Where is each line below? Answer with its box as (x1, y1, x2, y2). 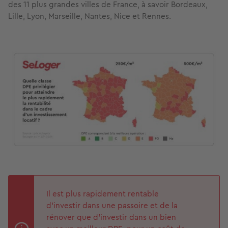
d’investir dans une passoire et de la (46, 199, 178, 212)
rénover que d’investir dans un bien (46, 211, 176, 223)
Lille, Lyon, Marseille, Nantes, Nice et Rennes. (8, 10, 171, 22)
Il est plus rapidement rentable (46, 188, 159, 200)
